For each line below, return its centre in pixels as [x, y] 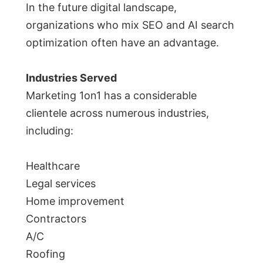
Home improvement [75, 201]
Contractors [56, 219]
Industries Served [71, 78]
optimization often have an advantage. [122, 43]
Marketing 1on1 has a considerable [111, 96]
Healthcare [53, 166]
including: [50, 131]
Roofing [45, 254]
